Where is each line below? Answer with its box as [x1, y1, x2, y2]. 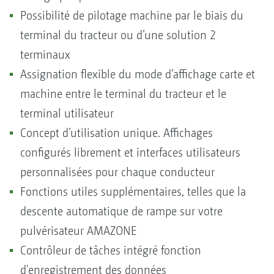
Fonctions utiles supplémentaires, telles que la [20, 184, 246, 199]
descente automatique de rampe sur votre [20, 204, 223, 218]
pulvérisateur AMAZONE [20, 223, 140, 238]
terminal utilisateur [20, 106, 117, 120]
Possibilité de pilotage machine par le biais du [20, 8, 243, 23]
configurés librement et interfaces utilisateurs [20, 145, 240, 160]
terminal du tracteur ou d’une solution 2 [20, 28, 216, 42]
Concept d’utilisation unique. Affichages [20, 125, 213, 140]
